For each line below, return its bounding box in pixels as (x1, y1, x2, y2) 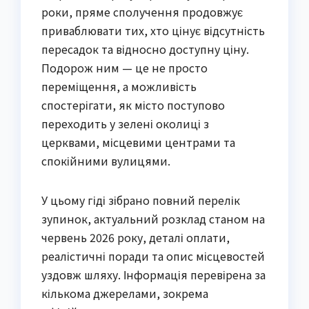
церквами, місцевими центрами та (41, 134, 235, 151)
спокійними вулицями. (41, 152, 170, 170)
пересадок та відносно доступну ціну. (41, 41, 249, 58)
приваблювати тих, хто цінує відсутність (41, 22, 265, 39)
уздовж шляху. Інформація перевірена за (41, 266, 266, 283)
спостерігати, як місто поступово (41, 97, 225, 114)
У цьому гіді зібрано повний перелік (41, 192, 240, 209)
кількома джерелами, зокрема (41, 285, 208, 302)
